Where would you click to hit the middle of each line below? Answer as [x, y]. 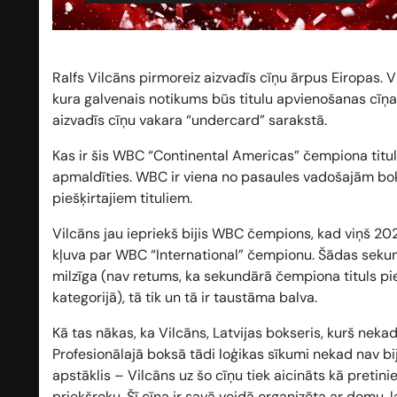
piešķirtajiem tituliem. [122, 198]
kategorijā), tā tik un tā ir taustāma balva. [185, 298]
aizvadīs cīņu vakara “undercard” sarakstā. [190, 121]
